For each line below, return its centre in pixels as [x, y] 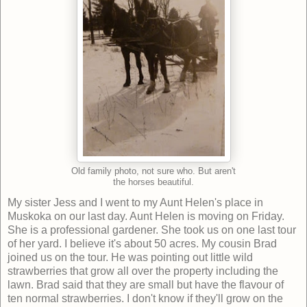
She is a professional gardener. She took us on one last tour [152, 230]
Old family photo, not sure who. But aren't [153, 172]
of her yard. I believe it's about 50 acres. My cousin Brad [142, 244]
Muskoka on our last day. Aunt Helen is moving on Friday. [146, 217]
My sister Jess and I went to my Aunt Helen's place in [135, 203]
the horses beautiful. [153, 183]
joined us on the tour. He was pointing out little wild [130, 258]
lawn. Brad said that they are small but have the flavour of [146, 285]
